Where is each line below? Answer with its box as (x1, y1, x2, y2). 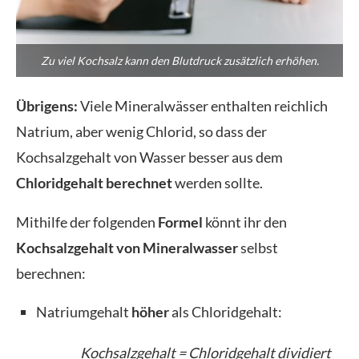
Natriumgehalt (36, 303, 131, 321)
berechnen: (16, 264, 86, 283)
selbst (238, 239, 278, 257)
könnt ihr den (203, 213, 287, 232)
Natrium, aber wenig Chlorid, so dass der (16, 123, 267, 141)
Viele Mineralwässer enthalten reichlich (78, 97, 328, 115)
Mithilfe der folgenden (16, 213, 158, 232)
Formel (158, 213, 203, 232)
